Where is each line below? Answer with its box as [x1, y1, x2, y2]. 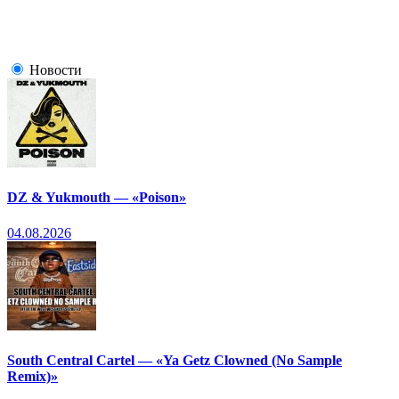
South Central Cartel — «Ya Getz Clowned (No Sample [7, 352, 342, 368]
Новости [29, 62, 82, 78]
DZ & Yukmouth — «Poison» [7, 190, 186, 206]
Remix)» [7, 368, 58, 384]
